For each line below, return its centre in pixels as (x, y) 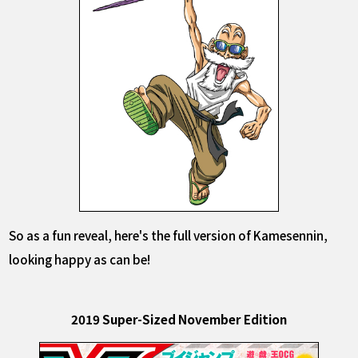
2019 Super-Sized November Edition (179, 318)
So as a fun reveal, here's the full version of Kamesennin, (169, 235)
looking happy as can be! (80, 259)
